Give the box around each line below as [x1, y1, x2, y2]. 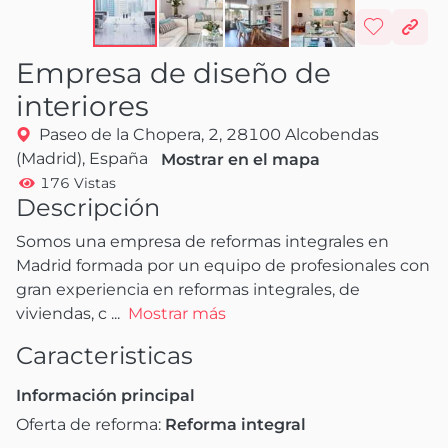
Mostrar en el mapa [161, 149, 320, 169]
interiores [16, 88, 149, 123]
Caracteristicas [16, 340, 193, 370]
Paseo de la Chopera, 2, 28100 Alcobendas [39, 124, 380, 144]
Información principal [16, 385, 195, 405]
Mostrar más [128, 303, 226, 323]
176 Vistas [39, 173, 116, 192]
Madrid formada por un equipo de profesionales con [16, 255, 430, 275]
